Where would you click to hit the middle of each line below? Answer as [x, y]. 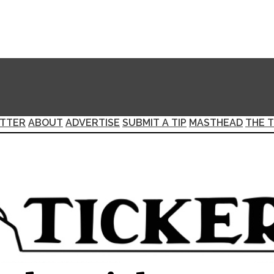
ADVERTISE [93, 123]
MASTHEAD [216, 123]
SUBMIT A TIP [154, 123]
